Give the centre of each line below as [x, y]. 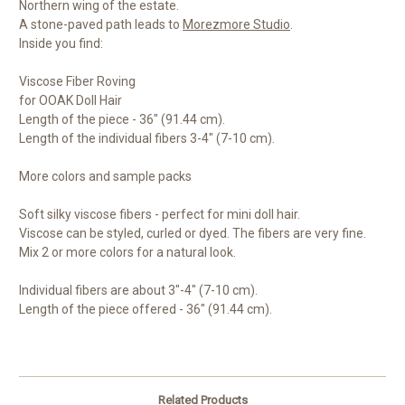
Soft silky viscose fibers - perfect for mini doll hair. [160, 215]
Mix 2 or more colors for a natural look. [127, 253]
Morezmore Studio [236, 25]
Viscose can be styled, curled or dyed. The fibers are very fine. [193, 234]
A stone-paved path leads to [101, 25]
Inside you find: [61, 44]
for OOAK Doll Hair [71, 101]
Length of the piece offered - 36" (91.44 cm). [146, 310]
